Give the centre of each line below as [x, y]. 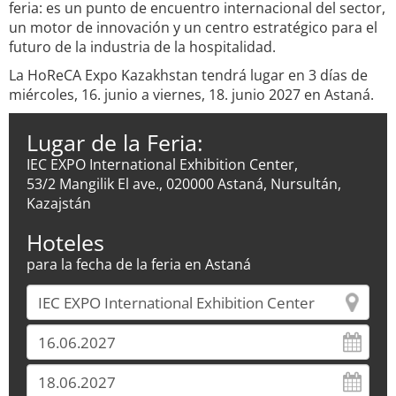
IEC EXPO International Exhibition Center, [162, 164]
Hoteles [65, 242]
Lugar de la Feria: [115, 142]
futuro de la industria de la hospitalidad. [142, 47]
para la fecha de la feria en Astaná [139, 264]
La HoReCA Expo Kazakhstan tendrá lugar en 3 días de [188, 75]
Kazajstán [59, 203]
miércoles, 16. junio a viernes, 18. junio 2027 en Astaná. [191, 95]
